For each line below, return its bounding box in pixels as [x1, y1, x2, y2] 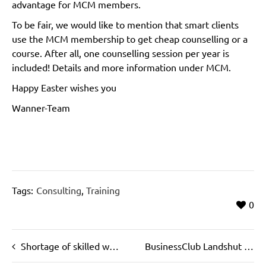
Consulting [36, 183, 81, 196]
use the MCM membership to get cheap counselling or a [12, 32, 248, 45]
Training [86, 183, 120, 196]
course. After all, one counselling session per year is [12, 46, 229, 59]
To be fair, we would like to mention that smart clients [12, 18, 239, 30]
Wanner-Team [12, 101, 70, 113]
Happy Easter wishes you [12, 81, 116, 93]
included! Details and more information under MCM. [12, 61, 231, 73]
